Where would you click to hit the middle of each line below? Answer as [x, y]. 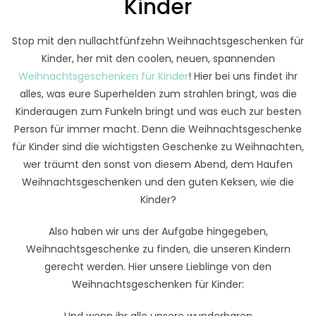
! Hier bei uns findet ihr [243, 76]
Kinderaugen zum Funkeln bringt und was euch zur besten [158, 111]
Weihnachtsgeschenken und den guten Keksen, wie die [158, 182]
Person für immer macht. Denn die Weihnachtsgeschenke [158, 129]
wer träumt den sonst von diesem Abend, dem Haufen [158, 164]
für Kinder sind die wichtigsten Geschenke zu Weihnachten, [158, 146]
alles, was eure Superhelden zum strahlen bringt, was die [158, 93]
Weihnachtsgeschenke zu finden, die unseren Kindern [158, 249]
